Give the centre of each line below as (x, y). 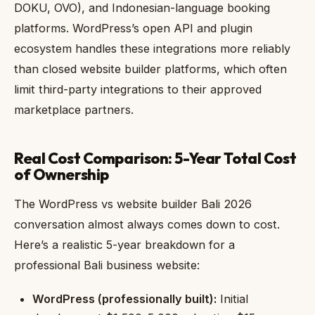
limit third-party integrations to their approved (138, 89)
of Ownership (62, 174)
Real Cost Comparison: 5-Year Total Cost (155, 158)
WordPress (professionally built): (125, 298)
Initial (233, 298)
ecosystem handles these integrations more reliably (152, 48)
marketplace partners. (74, 109)
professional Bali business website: (107, 265)
